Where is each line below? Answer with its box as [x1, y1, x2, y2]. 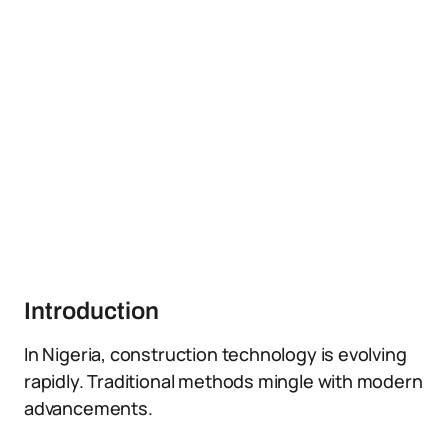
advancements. [24, 396, 153, 420]
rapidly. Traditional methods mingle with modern [24, 369, 423, 393]
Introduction [24, 298, 159, 324]
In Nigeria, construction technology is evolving [24, 342, 407, 366]
